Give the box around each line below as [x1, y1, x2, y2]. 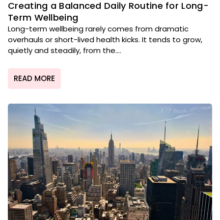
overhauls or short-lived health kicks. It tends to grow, [8, 34, 202, 45]
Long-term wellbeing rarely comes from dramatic [8, 24, 189, 34]
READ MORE [14, 73, 55, 83]
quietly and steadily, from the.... [8, 45, 121, 56]
